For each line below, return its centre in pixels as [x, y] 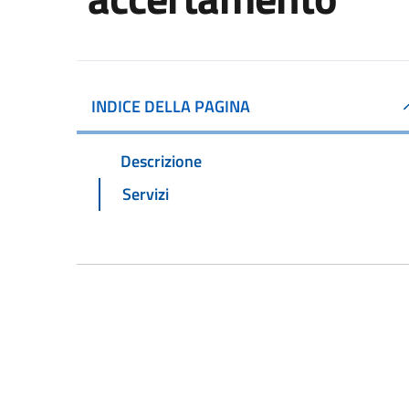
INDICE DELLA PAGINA [171, 106]
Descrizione [161, 161]
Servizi [146, 194]
